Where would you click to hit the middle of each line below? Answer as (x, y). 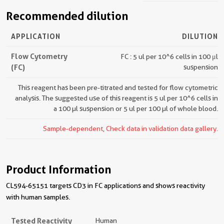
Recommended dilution (67, 16)
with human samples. (38, 197)
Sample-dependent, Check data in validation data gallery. (130, 128)
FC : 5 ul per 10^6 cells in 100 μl (169, 56)
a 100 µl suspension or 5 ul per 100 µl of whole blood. (136, 108)
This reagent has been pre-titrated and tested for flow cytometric (118, 87)
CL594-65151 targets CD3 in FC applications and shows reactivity (105, 185)
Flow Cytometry (39, 56)
